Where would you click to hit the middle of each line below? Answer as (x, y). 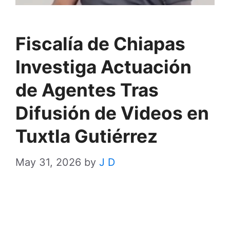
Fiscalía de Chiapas (100, 44)
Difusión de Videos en (112, 113)
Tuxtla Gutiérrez (87, 136)
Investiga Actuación (103, 67)
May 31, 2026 (48, 162)
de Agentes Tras (87, 90)
